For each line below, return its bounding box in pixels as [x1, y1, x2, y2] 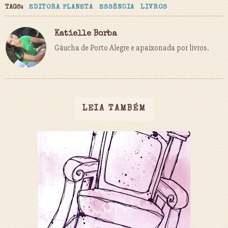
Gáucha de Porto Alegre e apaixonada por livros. [54, 43, 209, 52]
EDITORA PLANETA [29, 4, 93, 11]
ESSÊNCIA [99, 4, 134, 11]
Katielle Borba [54, 30, 117, 38]
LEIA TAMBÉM [82, 104, 146, 113]
